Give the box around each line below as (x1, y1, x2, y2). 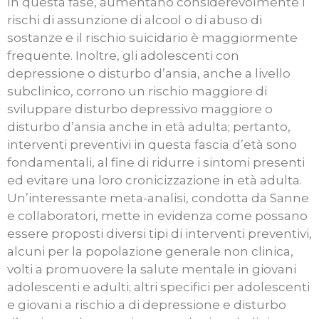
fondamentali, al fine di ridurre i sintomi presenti (7, 155, 305, 170)
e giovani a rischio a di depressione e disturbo (7, 298, 286, 313)
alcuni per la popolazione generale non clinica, (7, 244, 293, 259)
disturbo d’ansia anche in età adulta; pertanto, (7, 120, 291, 135)
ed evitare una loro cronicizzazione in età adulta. (7, 173, 302, 188)
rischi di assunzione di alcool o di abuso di (7, 13, 262, 28)
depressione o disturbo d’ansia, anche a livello (7, 66, 291, 81)
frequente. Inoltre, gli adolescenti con (7, 48, 239, 63)
